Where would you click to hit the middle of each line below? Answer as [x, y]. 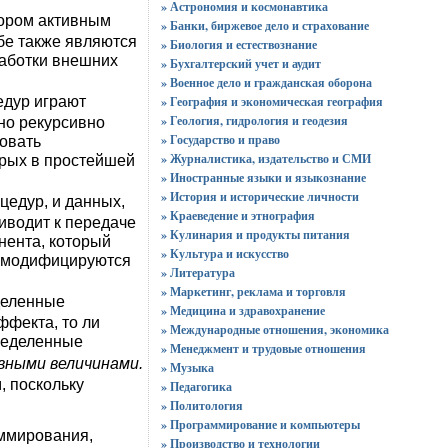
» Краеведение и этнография [237, 215]
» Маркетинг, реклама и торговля [253, 291]
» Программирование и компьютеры [260, 424]
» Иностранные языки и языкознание [263, 177]
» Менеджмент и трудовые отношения [263, 348]
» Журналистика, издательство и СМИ [265, 158]
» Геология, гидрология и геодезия [254, 120]
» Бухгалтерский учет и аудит [240, 63]
